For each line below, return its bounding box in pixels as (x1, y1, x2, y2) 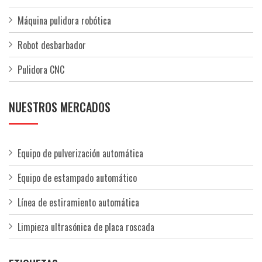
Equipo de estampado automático (18, 171, 137, 185)
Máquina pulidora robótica (18, 13, 111, 27)
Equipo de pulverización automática (18, 146, 143, 160)
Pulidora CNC (18, 63, 64, 77)
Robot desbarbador (18, 38, 86, 52)
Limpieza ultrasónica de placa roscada (18, 220, 154, 234)
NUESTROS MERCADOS (9, 98, 111, 116)
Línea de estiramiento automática (18, 195, 139, 209)
